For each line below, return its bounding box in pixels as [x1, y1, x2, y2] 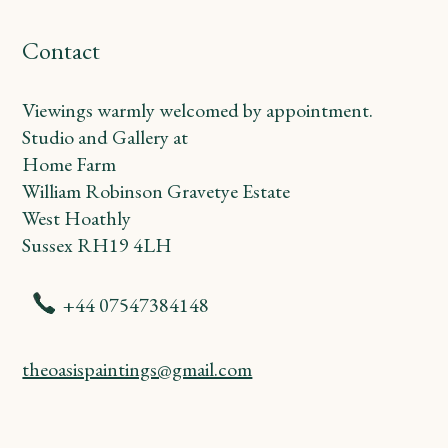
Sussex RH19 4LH [22, 231, 173, 258]
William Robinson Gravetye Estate [22, 177, 291, 204]
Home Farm [22, 150, 117, 177]
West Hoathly [22, 204, 132, 231]
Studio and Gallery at [22, 123, 189, 150]
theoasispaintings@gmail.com [22, 355, 253, 382]
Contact [22, 34, 101, 66]
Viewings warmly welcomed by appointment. [22, 96, 374, 123]
